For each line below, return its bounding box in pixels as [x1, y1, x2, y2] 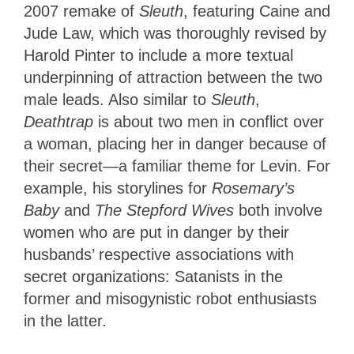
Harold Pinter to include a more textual [24, 47, 293, 65]
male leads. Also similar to [24, 91, 211, 109]
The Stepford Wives [95, 201, 239, 220]
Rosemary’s [212, 179, 295, 198]
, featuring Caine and [183, 2, 330, 21]
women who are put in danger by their [24, 224, 289, 242]
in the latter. [24, 312, 111, 330]
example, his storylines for [24, 179, 212, 198]
